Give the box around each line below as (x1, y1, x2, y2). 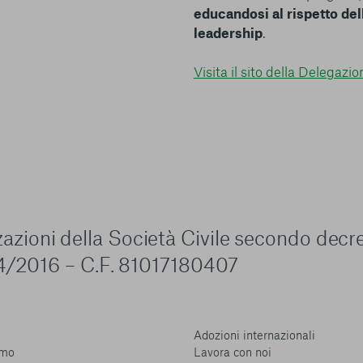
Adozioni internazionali (193, 327, 315, 342)
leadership (193, 23, 263, 41)
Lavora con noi (193, 344, 271, 359)
